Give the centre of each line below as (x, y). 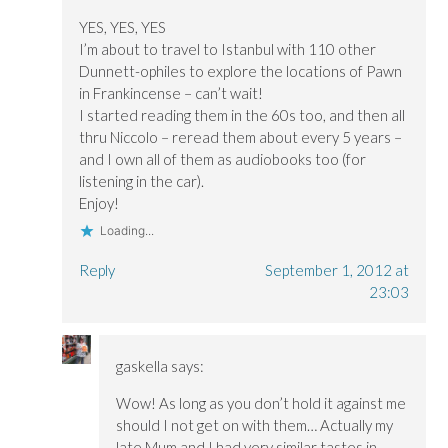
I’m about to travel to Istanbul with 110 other (228, 48)
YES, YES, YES (123, 26)
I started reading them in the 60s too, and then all (242, 114)
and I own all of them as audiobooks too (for (223, 158)
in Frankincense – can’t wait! (171, 92)
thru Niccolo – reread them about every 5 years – (241, 136)
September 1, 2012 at (336, 269)
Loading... (127, 230)
